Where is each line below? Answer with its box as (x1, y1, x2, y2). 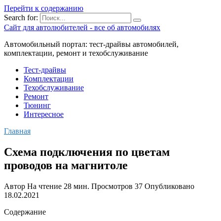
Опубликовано (145, 182, 194, 190)
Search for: (4, 13, 38, 22)
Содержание (4, 207, 46, 216)
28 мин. (62, 182, 89, 190)
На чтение (27, 182, 62, 190)
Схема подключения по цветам (4, 145, 170, 158)
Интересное (24, 110, 64, 118)
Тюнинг (24, 101, 51, 110)
